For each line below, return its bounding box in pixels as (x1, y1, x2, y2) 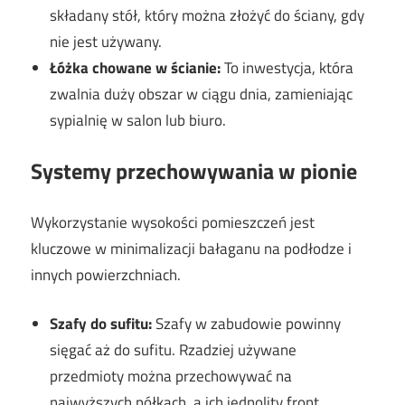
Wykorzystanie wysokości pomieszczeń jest (31, 210, 315, 234)
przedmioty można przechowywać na (50, 364, 293, 389)
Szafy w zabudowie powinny (152, 312, 342, 336)
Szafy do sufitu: (50, 312, 153, 336)
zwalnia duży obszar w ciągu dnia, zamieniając (50, 81, 353, 106)
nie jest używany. (50, 29, 163, 53)
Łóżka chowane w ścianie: (50, 55, 221, 80)
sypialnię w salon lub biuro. (50, 108, 227, 132)
